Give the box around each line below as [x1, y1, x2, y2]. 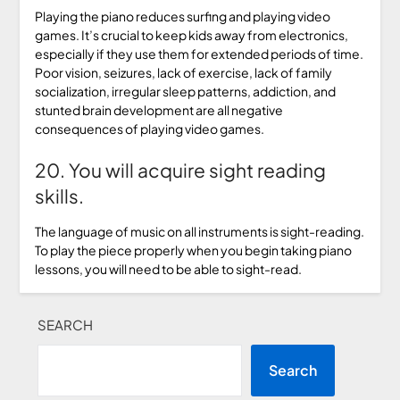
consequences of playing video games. [34, 120, 264, 137]
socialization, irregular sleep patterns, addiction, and [34, 82, 336, 99]
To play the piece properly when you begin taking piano [34, 241, 352, 258]
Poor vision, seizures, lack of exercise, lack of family [34, 63, 332, 80]
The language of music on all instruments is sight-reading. [34, 222, 364, 239]
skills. [34, 183, 84, 208]
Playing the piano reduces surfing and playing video [34, 7, 330, 24]
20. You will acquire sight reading [34, 157, 326, 182]
